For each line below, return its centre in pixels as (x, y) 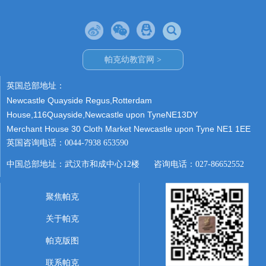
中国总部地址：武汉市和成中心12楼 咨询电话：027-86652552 (125, 164)
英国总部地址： (36, 86)
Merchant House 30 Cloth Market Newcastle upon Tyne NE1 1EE (129, 129)
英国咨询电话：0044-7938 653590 (67, 143)
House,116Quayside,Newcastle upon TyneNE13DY (102, 115)
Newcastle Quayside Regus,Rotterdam (79, 100)
